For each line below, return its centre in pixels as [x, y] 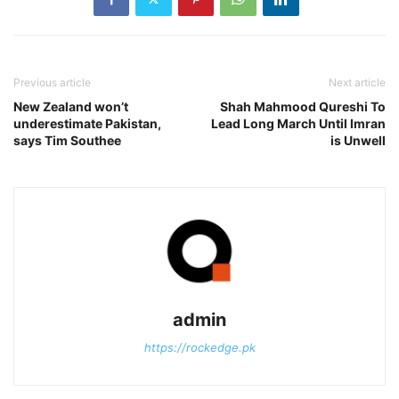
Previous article [52, 83]
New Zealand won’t [71, 107]
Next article [357, 83]
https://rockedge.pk [199, 348]
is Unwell [358, 141]
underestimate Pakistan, [87, 124]
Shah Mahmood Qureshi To [303, 107]
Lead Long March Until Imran [298, 124]
